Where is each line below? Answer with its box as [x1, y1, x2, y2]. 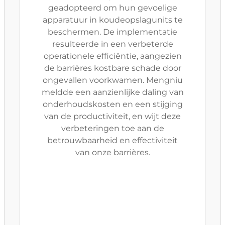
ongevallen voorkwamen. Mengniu [42, 75, 183, 85]
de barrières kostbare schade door [44, 63, 181, 73]
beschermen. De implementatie [48, 27, 177, 37]
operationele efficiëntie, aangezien [43, 51, 182, 61]
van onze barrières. [75, 148, 150, 157]
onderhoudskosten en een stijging [42, 99, 183, 109]
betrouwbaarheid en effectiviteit [47, 136, 178, 145]
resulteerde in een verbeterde [52, 39, 173, 49]
